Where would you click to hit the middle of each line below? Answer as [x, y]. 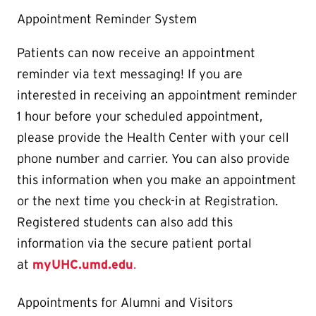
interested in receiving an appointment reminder [157, 96]
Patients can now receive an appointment [136, 53]
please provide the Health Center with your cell [153, 138]
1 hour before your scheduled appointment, [140, 117]
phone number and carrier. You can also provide [153, 159]
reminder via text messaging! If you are [130, 74]
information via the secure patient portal [134, 244]
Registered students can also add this [125, 223]
